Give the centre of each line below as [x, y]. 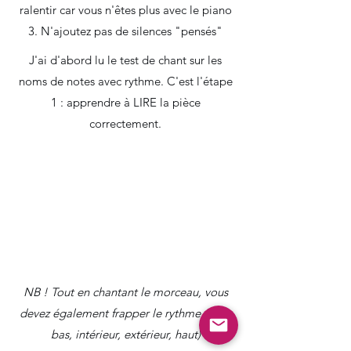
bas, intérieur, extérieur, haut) [125, 334]
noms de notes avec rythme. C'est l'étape [125, 81]
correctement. [125, 123]
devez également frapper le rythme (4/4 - [125, 313]
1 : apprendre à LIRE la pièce [125, 102]
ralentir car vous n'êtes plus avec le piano [125, 10]
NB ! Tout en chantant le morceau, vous [125, 292]
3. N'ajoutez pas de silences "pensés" [125, 31]
